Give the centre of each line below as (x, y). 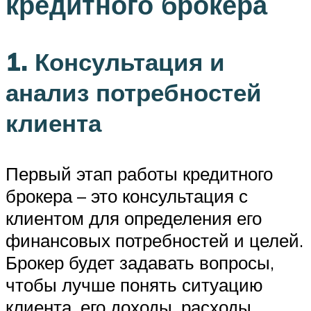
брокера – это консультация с (127, 195)
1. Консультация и (115, 61)
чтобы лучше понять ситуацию (134, 284)
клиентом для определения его (134, 218)
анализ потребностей (134, 92)
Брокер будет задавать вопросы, (140, 262)
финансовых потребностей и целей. (154, 240)
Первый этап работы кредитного (139, 173)
